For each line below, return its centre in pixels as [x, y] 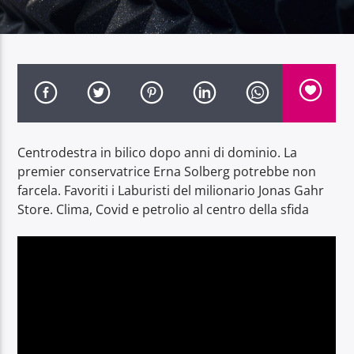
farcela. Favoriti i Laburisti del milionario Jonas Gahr [171, 190]
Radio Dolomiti [71, 109]
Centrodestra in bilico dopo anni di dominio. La [158, 152]
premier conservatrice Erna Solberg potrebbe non [167, 171]
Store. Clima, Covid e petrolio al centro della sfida [164, 209]
